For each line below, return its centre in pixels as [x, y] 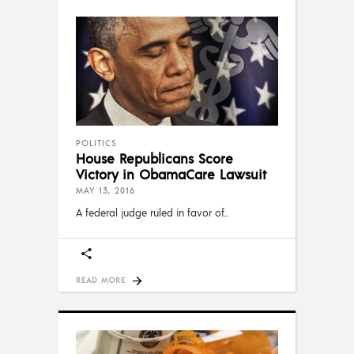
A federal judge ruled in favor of [150, 213]
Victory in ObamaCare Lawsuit [171, 174]
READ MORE [101, 280]
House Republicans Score [154, 158]
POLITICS [96, 143]
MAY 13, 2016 [105, 191]
